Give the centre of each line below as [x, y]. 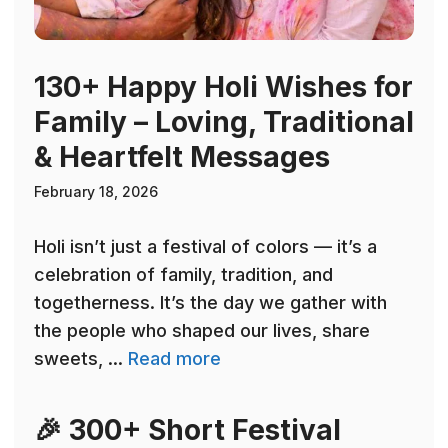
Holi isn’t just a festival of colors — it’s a [205, 247]
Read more [174, 359]
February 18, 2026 [96, 192]
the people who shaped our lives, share [202, 331]
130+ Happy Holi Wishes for [223, 87]
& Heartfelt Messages [182, 157]
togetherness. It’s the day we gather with [210, 303]
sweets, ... [81, 359]
